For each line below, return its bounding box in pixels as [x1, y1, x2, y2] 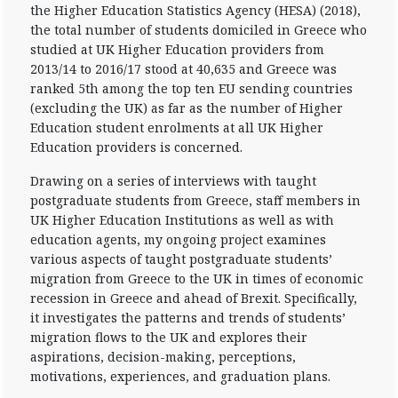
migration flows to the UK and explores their [30, 329, 307, 346]
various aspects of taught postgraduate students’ [30, 251, 332, 267]
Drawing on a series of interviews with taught [30, 172, 316, 189]
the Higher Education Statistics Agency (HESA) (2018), [30, 2, 361, 19]
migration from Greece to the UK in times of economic [30, 270, 363, 287]
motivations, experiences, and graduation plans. [30, 368, 330, 385]
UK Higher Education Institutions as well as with [30, 211, 334, 228]
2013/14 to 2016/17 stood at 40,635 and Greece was [30, 60, 337, 77]
